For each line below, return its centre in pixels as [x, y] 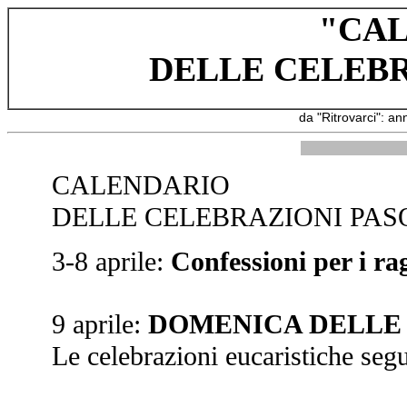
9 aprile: [99, 324]
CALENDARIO [140, 185]
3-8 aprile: [111, 262]
